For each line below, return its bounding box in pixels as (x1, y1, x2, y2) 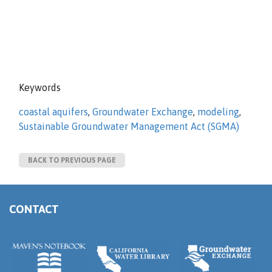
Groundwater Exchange (92, 106, 193, 117)
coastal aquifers (19, 106, 88, 117)
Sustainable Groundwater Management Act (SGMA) (19, 121, 239, 132)
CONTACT (9, 203, 59, 216)
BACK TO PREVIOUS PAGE (28, 156, 116, 165)
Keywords (19, 82, 61, 93)
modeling (197, 106, 239, 117)
